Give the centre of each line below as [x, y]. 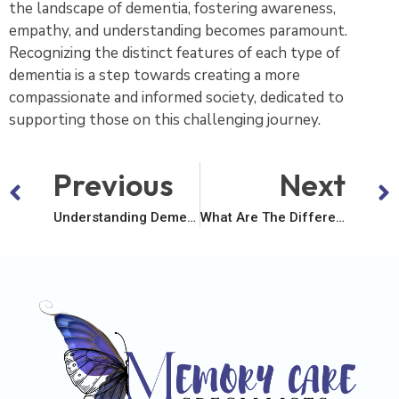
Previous [114, 184]
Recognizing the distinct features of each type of [175, 53]
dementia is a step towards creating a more [155, 76]
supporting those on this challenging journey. [165, 120]
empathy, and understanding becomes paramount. [178, 31]
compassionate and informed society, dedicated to [176, 98]
